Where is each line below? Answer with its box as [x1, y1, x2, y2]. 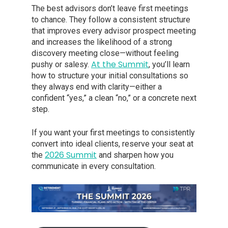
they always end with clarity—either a [32, 82, 162, 92]
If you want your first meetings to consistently [32, 128, 195, 138]
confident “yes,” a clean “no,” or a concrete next [32, 93, 196, 103]
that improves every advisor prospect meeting [32, 26, 196, 36]
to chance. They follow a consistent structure [32, 15, 190, 25]
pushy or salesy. [32, 60, 91, 70]
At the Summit [91, 59, 149, 71]
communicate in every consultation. [32, 161, 156, 172]
